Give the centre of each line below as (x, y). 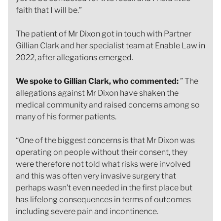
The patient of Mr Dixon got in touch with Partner (104, 34)
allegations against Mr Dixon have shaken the (97, 93)
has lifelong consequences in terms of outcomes (103, 199)
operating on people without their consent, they (102, 152)
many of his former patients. (66, 116)
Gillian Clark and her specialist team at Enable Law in (110, 45)
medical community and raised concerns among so (108, 105)
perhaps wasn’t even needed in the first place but (104, 187)
